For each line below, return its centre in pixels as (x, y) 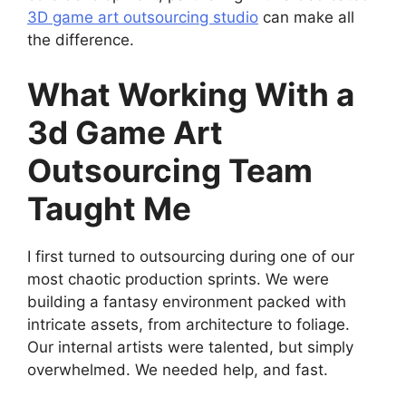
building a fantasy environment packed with (187, 301)
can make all (306, 18)
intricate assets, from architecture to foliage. (188, 324)
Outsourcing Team (170, 170)
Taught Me (109, 208)
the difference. (81, 40)
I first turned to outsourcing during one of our (191, 256)
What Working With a (191, 94)
